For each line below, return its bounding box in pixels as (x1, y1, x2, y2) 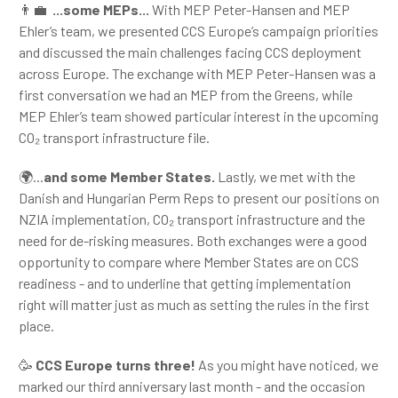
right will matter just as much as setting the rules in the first (19, 296, 370, 313)
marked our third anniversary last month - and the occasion (19, 378, 365, 394)
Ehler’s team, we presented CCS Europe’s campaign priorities (19, 22, 378, 39)
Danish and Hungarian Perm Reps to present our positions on (19, 189, 379, 206)
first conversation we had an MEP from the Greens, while (19, 86, 353, 103)
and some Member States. (44, 168, 218, 185)
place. (19, 317, 57, 334)
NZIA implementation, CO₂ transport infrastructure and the (19, 211, 365, 227)
